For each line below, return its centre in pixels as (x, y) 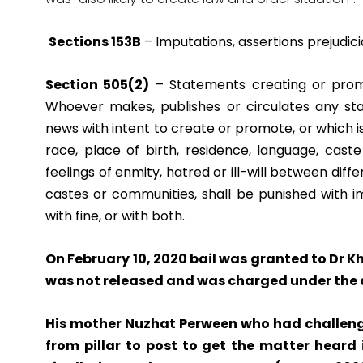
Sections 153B (95, 42)
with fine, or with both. (115, 216)
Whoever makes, (100, 107)
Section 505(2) (98, 85)
